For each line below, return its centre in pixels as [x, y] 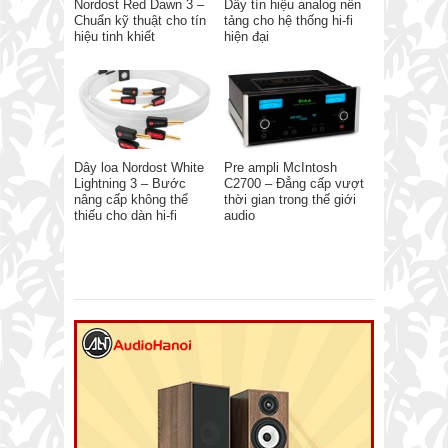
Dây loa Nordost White [139, 168]
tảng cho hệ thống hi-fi [288, 20]
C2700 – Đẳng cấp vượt [294, 184]
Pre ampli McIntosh [280, 168]
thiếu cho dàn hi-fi [125, 216]
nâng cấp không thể [131, 200]
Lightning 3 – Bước [130, 184]
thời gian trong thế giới [290, 200]
